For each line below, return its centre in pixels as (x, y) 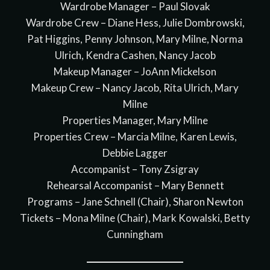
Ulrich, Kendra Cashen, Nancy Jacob (135, 55)
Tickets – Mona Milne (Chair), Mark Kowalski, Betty (135, 218)
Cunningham (135, 234)
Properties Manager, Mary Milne (135, 121)
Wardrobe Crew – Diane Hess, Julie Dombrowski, (135, 23)
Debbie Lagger (135, 153)
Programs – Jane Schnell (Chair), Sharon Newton (135, 202)
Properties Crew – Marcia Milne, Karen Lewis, (135, 137)
